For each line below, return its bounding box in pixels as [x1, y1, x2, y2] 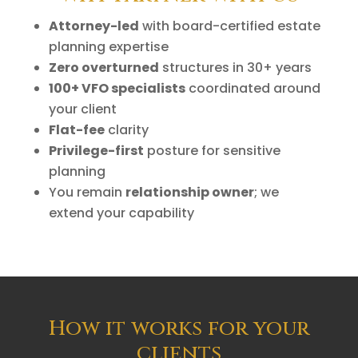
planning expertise [48, 37, 169, 56]
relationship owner [125, 182, 254, 201]
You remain [48, 182, 125, 201]
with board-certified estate [138, 16, 320, 35]
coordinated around [185, 78, 320, 97]
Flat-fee [48, 120, 105, 139]
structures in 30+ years [158, 58, 312, 77]
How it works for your [48, 314, 309, 343]
